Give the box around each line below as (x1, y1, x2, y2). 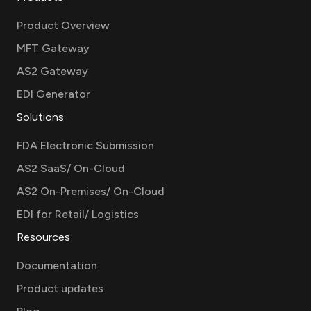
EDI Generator (17, 87, 90, 101)
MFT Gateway (17, 42, 90, 56)
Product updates (17, 282, 103, 296)
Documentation (17, 259, 97, 273)
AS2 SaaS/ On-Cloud (17, 162, 125, 176)
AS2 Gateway (17, 65, 88, 78)
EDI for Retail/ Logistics (17, 208, 139, 221)
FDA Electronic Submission (17, 139, 154, 153)
